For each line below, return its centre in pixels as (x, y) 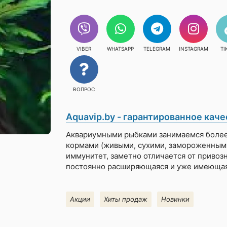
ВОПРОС (84, 89)
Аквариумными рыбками (111, 135)
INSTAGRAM (193, 49)
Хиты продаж (125, 199)
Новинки (175, 199)
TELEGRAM (157, 49)
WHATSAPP (120, 49)
